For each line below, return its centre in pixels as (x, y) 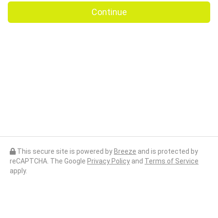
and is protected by (167, 151)
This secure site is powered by (65, 151)
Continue (109, 12)
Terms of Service (172, 161)
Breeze (125, 151)
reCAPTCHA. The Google (48, 161)
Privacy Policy (109, 161)
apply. (18, 171)
